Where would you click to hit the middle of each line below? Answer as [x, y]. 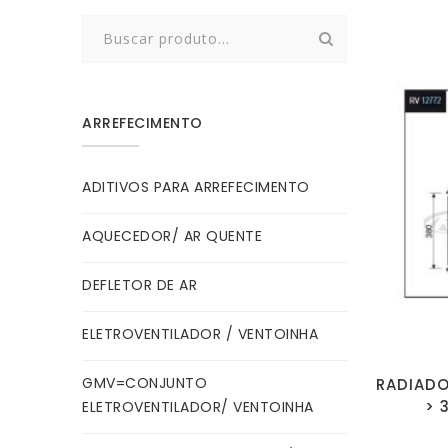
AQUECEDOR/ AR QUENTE [172, 236]
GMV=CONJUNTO [144, 383]
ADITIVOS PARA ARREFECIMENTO [196, 187]
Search [103, 27]
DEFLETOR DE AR [139, 285]
